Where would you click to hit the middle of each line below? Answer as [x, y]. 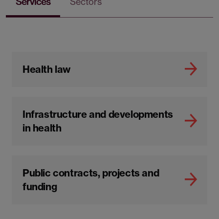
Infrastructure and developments [98, 114]
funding [40, 187]
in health [42, 128]
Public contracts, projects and [91, 173]
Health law [47, 69]
